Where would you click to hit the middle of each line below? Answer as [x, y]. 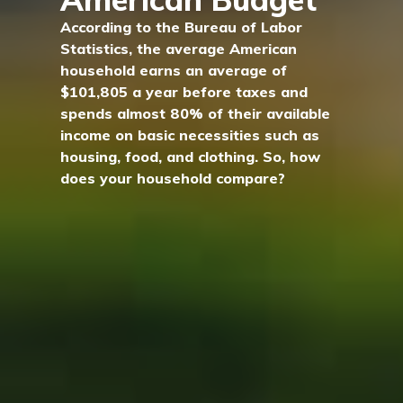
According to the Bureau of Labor [182, 27]
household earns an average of [174, 70]
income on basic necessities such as [190, 134]
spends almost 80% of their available [196, 113]
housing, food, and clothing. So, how [191, 156]
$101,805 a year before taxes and [184, 91]
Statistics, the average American [179, 48]
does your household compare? [173, 178]
